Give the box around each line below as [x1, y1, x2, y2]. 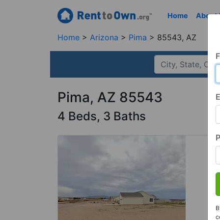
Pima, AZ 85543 [57, 89, 163, 106]
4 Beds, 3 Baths [57, 109, 146, 123]
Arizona [90, 32, 121, 42]
